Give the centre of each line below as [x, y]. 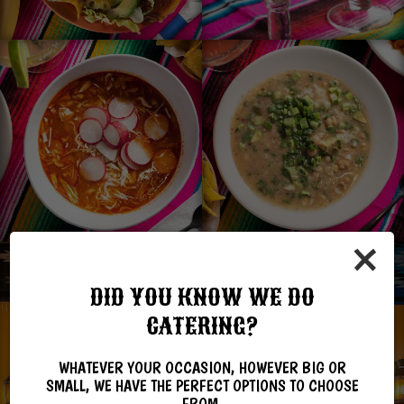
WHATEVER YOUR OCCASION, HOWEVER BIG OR [202, 367]
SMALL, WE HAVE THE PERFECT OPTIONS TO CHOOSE [202, 385]
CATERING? [202, 326]
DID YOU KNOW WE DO [202, 297]
